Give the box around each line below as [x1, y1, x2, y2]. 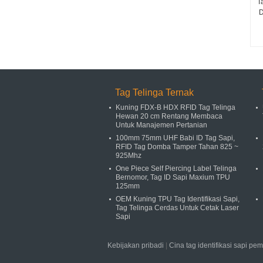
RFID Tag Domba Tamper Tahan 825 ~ [116, 143, 238, 151]
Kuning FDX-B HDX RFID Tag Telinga [116, 103, 235, 112]
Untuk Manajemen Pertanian [116, 121, 207, 129]
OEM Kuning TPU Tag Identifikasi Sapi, [116, 195, 240, 203]
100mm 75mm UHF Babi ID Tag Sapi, [116, 134, 235, 142]
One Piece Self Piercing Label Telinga [116, 164, 237, 173]
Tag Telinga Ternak [115, 87, 194, 97]
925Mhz [116, 151, 141, 160]
